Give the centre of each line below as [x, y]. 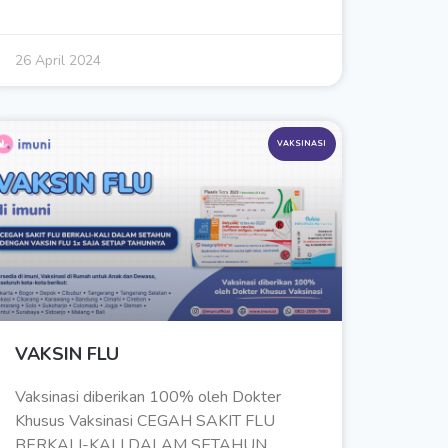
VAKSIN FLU [66, 354]
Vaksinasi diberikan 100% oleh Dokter [147, 397]
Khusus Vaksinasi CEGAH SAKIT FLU [144, 421]
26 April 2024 [57, 61]
